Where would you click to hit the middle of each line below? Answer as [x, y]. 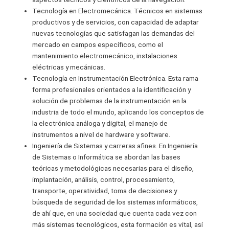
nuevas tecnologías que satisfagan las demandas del [114, 33]
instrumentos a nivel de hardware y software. [101, 135]
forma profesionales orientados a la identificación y [112, 90]
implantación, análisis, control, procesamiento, [104, 180]
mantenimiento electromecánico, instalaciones [105, 56]
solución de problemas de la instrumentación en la [110, 101]
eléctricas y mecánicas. [69, 67]
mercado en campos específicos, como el [98, 45]
